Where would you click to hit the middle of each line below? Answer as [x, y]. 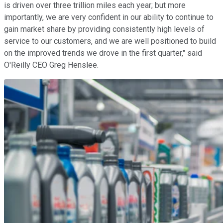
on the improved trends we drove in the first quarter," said [103, 53]
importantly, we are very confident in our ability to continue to [109, 17]
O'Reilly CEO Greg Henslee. [51, 65]
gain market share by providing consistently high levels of [104, 29]
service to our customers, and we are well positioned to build [110, 41]
